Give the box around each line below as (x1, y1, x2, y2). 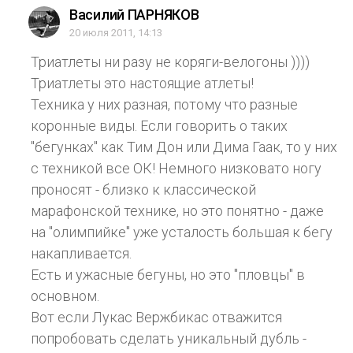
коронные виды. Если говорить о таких (31, 117, 288, 134)
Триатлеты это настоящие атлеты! (31, 74, 254, 91)
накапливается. (31, 244, 132, 262)
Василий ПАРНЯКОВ (69, 6, 199, 23)
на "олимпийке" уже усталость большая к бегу (31, 223, 333, 240)
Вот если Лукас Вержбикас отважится (31, 308, 282, 325)
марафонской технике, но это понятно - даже (31, 202, 324, 219)
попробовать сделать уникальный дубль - (31, 329, 307, 347)
